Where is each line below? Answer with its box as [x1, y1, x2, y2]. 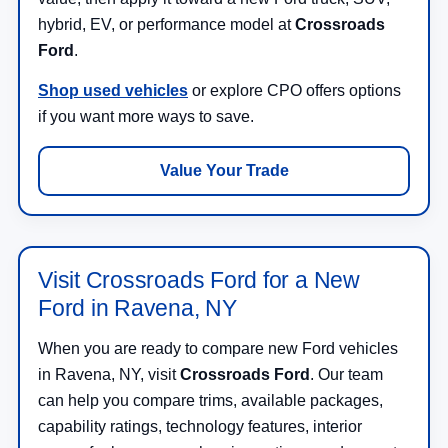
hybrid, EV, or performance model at [38, 16, 295, 34]
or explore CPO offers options [188, 82, 401, 100]
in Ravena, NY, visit [38, 366, 180, 384]
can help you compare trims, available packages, [38, 392, 383, 410]
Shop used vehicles [38, 82, 188, 100]
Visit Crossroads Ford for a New [38, 267, 360, 294]
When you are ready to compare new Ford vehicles [38, 340, 398, 358]
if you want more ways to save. [38, 108, 254, 126]
